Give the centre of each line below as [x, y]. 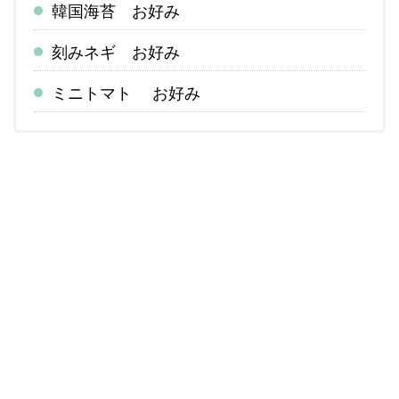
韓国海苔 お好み [116, 12]
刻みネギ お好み [116, 53]
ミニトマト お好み [126, 94]
